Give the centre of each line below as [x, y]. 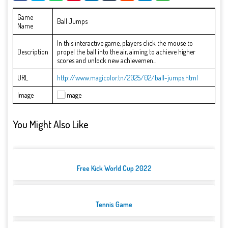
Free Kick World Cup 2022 [114, 168]
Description [33, 52]
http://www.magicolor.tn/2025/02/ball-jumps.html [127, 78]
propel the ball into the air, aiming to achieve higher [126, 52]
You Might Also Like [51, 124]
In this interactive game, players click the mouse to [125, 43]
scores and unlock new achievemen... [107, 61]
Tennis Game [114, 205]
